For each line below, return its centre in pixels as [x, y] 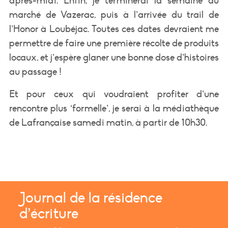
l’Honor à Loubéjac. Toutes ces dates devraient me [114, 29]
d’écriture [49, 214]
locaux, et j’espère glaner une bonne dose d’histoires [114, 57]
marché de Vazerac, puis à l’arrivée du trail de [114, 15]
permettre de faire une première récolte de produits [114, 43]
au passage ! [35, 72]
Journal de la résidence [91, 198]
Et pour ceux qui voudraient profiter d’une [114, 94]
